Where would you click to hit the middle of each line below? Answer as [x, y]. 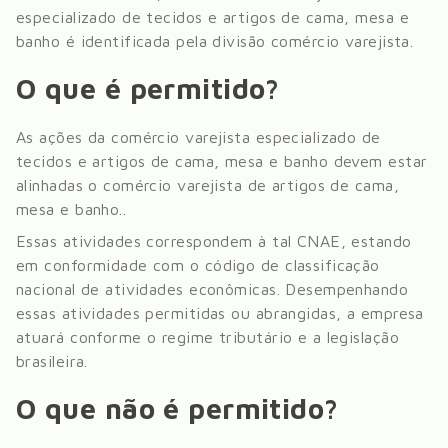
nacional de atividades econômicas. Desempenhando [212, 289]
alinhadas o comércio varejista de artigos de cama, [208, 185]
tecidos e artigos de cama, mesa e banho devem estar [222, 161]
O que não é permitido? [177, 408]
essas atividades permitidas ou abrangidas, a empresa [220, 313]
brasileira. [52, 361]
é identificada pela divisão [163, 41]
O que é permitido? [148, 88]
